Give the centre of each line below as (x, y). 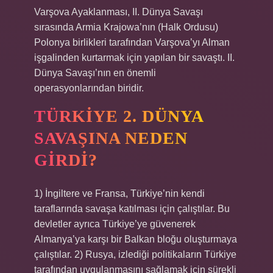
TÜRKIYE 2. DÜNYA (119, 116)
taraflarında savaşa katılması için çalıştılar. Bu (132, 209)
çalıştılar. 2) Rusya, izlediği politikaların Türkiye (135, 254)
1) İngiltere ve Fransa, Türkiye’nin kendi (119, 193)
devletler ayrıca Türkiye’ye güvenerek (115, 224)
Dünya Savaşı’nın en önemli (95, 73)
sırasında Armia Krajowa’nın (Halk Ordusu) (126, 27)
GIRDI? (66, 160)
